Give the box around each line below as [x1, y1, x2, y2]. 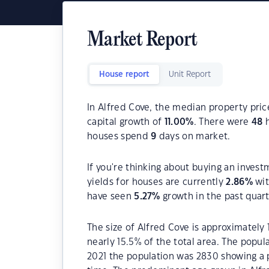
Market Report [87, 30, 198, 51]
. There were [193, 118, 252, 127]
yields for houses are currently [87, 178, 226, 187]
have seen [87, 192, 134, 201]
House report [99, 71, 150, 78]
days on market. [156, 132, 231, 141]
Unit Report [169, 71, 211, 78]
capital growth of [87, 118, 165, 127]
